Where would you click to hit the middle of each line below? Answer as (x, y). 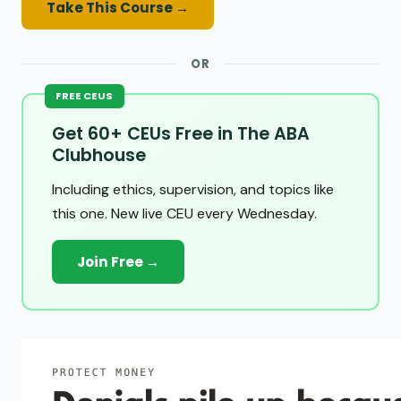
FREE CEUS (85, 96)
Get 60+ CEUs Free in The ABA (181, 134)
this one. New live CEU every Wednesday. (184, 214)
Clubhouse (99, 156)
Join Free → (118, 262)
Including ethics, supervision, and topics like (193, 190)
